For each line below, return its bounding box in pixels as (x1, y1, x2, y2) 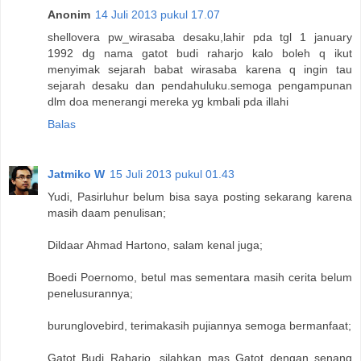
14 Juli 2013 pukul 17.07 (95, 7, 220, 21)
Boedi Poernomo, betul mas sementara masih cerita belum (48, 270, 352, 284)
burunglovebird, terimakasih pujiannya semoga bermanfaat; (48, 318, 351, 332)
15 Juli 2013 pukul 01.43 (110, 167, 234, 180)
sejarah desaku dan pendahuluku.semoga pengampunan (48, 78, 352, 92)
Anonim (48, 7, 90, 21)
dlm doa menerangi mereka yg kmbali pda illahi (48, 94, 288, 108)
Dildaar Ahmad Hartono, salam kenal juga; (48, 238, 263, 251)
